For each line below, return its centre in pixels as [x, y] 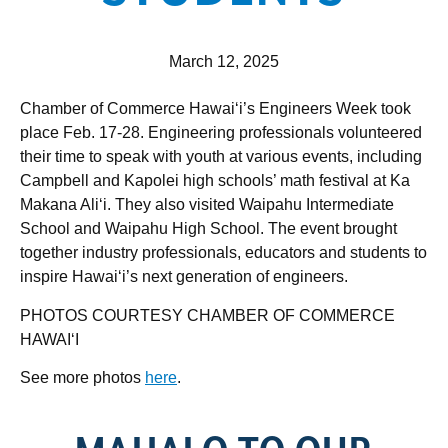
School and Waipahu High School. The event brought [208, 229]
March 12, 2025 [224, 62]
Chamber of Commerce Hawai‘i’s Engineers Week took [215, 109]
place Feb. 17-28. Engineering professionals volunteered [221, 133]
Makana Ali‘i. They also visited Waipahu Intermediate [207, 205]
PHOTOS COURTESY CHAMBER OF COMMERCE [207, 315]
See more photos [82, 378]
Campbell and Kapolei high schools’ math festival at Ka [215, 181]
